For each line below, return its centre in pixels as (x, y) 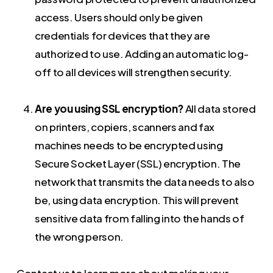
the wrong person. (79, 237)
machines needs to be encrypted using (129, 145)
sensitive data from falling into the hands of (139, 218)
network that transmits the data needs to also (144, 182)
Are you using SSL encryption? (110, 109)
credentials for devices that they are (122, 36)
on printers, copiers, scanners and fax (124, 127)
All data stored (220, 109)
